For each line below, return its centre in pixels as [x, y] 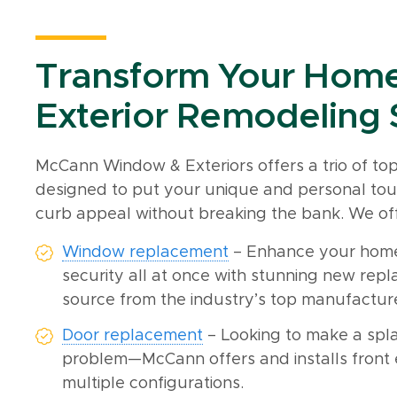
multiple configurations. [153, 384]
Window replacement [146, 252]
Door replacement [133, 336]
